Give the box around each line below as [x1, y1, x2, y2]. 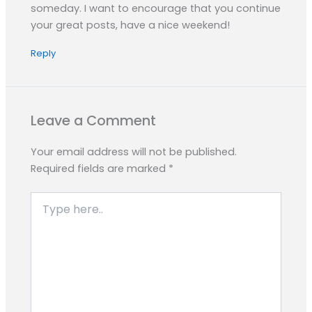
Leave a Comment [31, 111, 157, 131]
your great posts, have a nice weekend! [31, 17, 231, 32]
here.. [30, 205, 58, 219]
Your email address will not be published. [31, 145, 237, 159]
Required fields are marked [31, 162, 169, 175]
